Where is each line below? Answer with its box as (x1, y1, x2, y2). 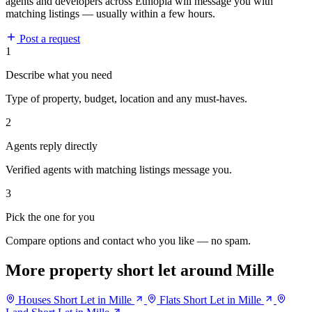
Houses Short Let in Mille (18, 294, 132, 306)
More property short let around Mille (6, 261, 274, 280)
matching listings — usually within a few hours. (6, 8, 215, 20)
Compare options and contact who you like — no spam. (6, 235, 251, 247)
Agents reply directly (6, 140, 97, 153)
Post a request (17, 33, 80, 45)
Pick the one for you (6, 211, 95, 224)
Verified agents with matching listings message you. (6, 164, 232, 176)
